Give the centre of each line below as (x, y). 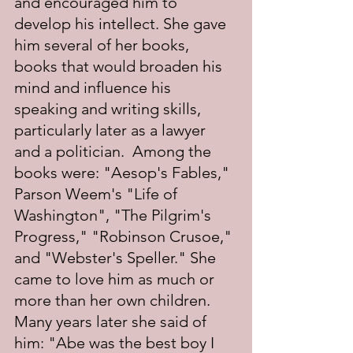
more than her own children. (114, 300)
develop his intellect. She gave (122, 24)
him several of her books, (104, 45)
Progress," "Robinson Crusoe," (125, 236)
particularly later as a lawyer (112, 130)
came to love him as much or (116, 279)
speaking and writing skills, (110, 109)
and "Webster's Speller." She (117, 258)
